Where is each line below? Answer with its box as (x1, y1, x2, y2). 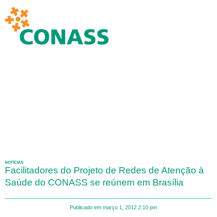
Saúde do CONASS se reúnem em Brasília (5, 177, 184, 187)
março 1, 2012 (102, 204, 137, 210)
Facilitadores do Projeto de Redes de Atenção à (5, 165, 204, 175)
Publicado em (69, 204, 101, 210)
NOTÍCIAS (5, 160, 23, 165)
